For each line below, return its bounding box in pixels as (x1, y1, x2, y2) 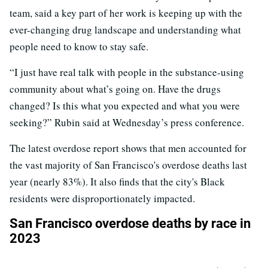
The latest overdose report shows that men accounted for (10, 141, 246, 156)
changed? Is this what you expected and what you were (10, 99, 240, 113)
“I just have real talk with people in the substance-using (10, 65, 244, 80)
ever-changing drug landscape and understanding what (10, 23, 241, 37)
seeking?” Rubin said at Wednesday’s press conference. (10, 115, 244, 130)
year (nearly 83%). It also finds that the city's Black (10, 175, 225, 189)
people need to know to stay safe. (10, 39, 148, 54)
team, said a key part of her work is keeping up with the (10, 6, 242, 20)
